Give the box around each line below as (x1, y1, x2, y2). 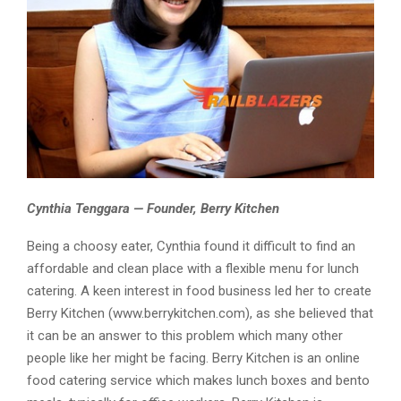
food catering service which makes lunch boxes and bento (27, 372, 370, 389)
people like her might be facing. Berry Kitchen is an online (27, 350, 360, 367)
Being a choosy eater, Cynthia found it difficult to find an (27, 238, 355, 255)
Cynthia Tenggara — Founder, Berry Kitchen (27, 200, 279, 218)
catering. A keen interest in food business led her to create (27, 283, 371, 300)
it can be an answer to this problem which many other (27, 328, 343, 345)
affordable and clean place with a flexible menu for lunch (27, 260, 359, 277)
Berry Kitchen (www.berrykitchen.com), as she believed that (27, 305, 373, 322)
